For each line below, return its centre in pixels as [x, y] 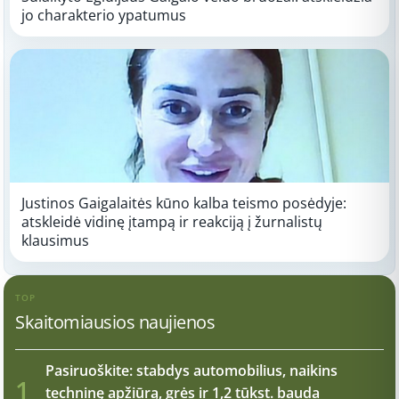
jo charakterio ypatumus [104, 15]
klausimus [55, 240]
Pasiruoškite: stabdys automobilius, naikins [191, 370]
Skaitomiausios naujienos [115, 322]
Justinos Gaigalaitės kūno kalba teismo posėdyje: [184, 203]
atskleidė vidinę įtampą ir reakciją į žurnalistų [172, 221]
